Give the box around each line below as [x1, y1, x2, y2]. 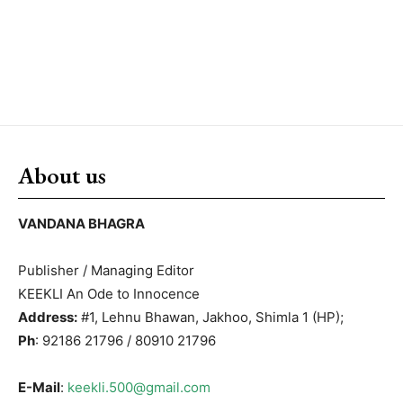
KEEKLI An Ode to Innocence [18, 284, 200, 302]
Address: [18, 308, 77, 326]
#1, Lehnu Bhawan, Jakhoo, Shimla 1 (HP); [77, 308, 344, 326]
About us [18, 159, 106, 191]
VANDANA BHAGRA [18, 214, 145, 232]
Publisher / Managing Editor [18, 261, 194, 279]
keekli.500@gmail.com [67, 378, 210, 396]
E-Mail [18, 378, 60, 396]
